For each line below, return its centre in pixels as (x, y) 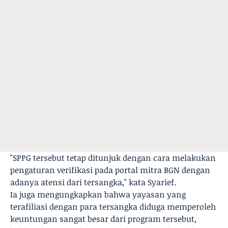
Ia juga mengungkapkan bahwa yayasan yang (98, 194)
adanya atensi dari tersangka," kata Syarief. (93, 182)
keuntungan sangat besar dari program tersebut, (103, 219)
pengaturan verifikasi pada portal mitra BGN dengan (110, 170)
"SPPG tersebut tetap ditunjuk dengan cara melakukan (113, 158)
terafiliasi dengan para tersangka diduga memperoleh (113, 207)
